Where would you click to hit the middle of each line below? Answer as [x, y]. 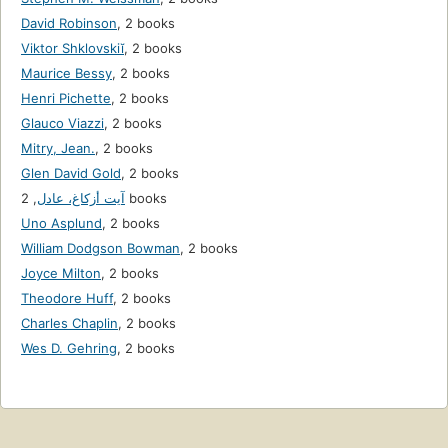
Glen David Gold [71, 173]
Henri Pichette [66, 98]
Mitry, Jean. [58, 148]
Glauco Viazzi [62, 123]
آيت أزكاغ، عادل [81, 198]
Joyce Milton [61, 273]
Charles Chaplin [69, 323]
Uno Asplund [61, 223]
